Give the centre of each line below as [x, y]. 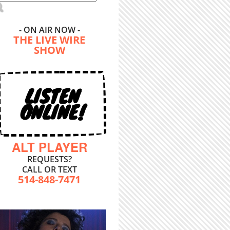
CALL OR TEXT [49, 169]
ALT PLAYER [49, 147]
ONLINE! [52, 111]
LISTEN [52, 95]
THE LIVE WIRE [49, 40]
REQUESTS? [49, 159]
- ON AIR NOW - [49, 30]
